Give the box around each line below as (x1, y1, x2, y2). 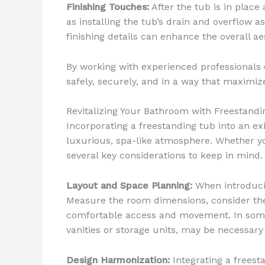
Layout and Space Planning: (66, 179, 192, 191)
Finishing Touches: (66, 1, 149, 13)
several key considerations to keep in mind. (66, 150, 263, 161)
